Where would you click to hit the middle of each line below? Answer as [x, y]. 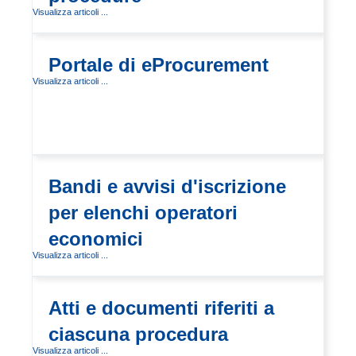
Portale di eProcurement [159, 65]
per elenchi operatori [143, 213]
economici [96, 239]
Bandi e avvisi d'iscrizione [167, 186]
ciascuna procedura [138, 334]
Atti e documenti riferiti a [161, 308]
